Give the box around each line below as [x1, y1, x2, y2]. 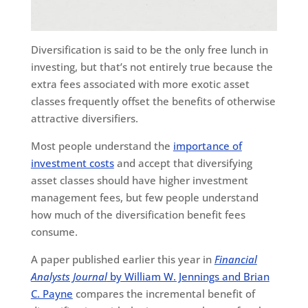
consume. [30, 225, 78, 239]
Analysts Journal [30, 269, 107, 284]
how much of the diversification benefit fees [30, 208, 245, 222]
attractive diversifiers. [30, 111, 138, 126]
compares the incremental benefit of [72, 287, 255, 301]
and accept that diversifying [113, 156, 252, 170]
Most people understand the [30, 139, 173, 153]
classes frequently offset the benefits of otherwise [30, 94, 276, 109]
